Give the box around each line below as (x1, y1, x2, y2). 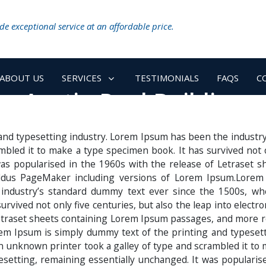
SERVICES (62, 72, 102, 84)
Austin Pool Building (23, 85, 243, 116)
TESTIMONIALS (134, 72, 199, 84)
